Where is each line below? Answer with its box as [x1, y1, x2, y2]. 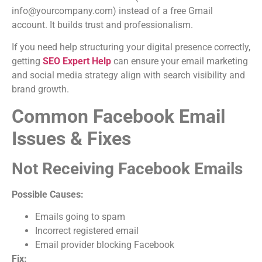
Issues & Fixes [12, 127, 131, 150]
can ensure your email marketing [111, 56, 248, 67]
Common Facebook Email [12, 105, 225, 127]
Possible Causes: [12, 188, 84, 200]
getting [12, 56, 43, 67]
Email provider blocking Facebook [35, 239, 174, 250]
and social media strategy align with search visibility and [12, 70, 245, 81]
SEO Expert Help [43, 56, 111, 67]
